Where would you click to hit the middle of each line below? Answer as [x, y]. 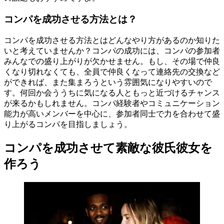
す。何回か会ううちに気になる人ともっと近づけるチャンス [112, 92]
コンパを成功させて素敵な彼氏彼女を [108, 148]
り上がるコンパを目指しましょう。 [68, 124]
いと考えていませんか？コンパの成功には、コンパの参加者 [112, 50]
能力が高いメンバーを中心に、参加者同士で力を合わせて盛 [112, 113]
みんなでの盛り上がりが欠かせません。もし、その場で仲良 [112, 61]
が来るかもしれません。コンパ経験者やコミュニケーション [112, 103]
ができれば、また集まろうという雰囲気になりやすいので [108, 82]
